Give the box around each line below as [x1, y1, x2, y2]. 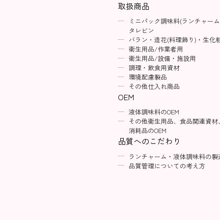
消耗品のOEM [128, 126, 166, 136]
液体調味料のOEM [128, 107, 179, 117]
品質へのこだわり [117, 135, 181, 147]
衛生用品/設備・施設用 [128, 54, 196, 63]
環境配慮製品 [128, 72, 167, 82]
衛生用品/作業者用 [128, 44, 183, 54]
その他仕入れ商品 [128, 82, 180, 91]
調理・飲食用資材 [128, 63, 180, 73]
